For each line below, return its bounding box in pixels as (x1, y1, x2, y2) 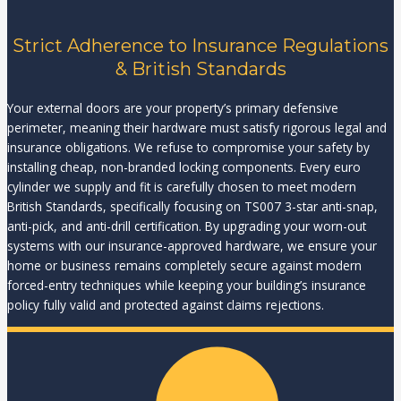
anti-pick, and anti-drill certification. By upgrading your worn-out (7, 217, 366, 235)
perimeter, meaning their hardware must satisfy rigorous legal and (7, 118, 387, 136)
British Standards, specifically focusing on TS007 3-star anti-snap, (7, 197, 378, 215)
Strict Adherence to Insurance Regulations (13, 34, 388, 56)
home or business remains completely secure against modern (7, 256, 362, 274)
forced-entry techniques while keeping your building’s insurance (7, 276, 366, 294)
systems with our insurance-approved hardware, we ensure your (7, 236, 377, 254)
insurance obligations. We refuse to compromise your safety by (7, 138, 370, 156)
